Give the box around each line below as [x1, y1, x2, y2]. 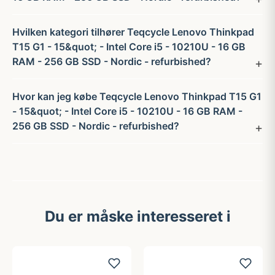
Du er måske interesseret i [44, 207, 231, 225]
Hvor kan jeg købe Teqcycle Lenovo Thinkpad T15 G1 [12, 90, 261, 103]
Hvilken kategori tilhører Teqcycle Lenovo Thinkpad [12, 26, 254, 38]
